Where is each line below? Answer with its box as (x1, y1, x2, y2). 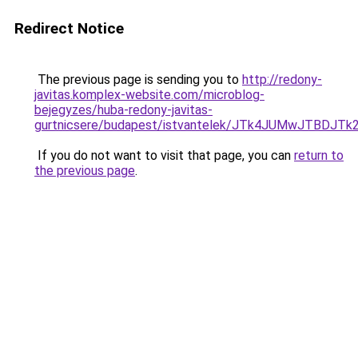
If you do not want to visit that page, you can (34, 148, 294, 163)
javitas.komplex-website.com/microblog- (34, 87, 265, 102)
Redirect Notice (14, 19, 124, 38)
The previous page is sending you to (34, 72, 242, 87)
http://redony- (242, 72, 322, 87)
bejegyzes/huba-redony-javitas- (34, 102, 213, 117)
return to (294, 148, 344, 163)
